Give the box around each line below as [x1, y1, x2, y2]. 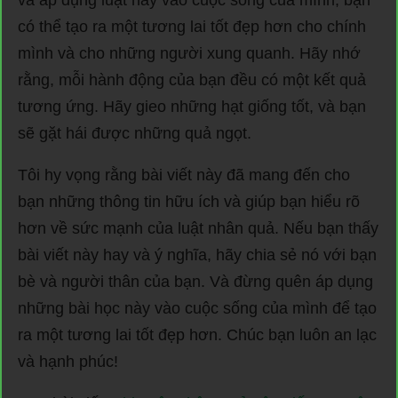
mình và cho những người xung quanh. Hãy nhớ [18, 44, 361, 63]
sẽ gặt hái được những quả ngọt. [18, 124, 251, 143]
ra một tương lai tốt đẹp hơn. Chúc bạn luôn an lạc [18, 326, 377, 345]
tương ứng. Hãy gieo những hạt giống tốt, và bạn [18, 98, 366, 116]
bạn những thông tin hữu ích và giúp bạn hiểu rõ [18, 193, 360, 211]
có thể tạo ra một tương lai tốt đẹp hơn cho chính [18, 18, 366, 36]
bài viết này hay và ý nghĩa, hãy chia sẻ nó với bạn [18, 246, 377, 265]
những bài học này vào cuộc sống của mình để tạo [18, 299, 377, 318]
